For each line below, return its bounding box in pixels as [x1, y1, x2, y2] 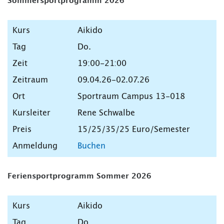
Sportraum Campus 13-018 [77, 92, 185, 101]
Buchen [77, 142, 105, 150]
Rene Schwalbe [77, 109, 135, 117]
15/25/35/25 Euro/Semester [77, 125, 190, 134]
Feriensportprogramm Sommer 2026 [7, 172, 151, 180]
